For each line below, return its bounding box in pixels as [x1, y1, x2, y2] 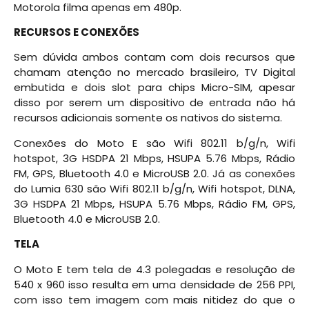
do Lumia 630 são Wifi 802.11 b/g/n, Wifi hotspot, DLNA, [14, 181, 295, 196]
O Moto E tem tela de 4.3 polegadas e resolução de [14, 261, 295, 277]
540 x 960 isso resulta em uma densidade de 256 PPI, [14, 277, 295, 292]
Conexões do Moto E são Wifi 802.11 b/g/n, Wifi [14, 135, 295, 150]
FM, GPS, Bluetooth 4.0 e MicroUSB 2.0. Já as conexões [14, 166, 295, 181]
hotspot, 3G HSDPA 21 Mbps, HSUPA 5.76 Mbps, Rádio [14, 150, 295, 166]
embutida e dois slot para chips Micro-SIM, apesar [14, 80, 295, 95]
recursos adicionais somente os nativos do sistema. [14, 110, 282, 126]
